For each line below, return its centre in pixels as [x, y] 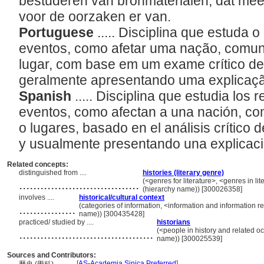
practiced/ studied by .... [57, 222]
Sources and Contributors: [52, 255]
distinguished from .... [54, 173]
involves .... [37, 197]
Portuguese [58, 32]
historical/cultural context [122, 197]
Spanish [47, 96]
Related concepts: [38, 164]
